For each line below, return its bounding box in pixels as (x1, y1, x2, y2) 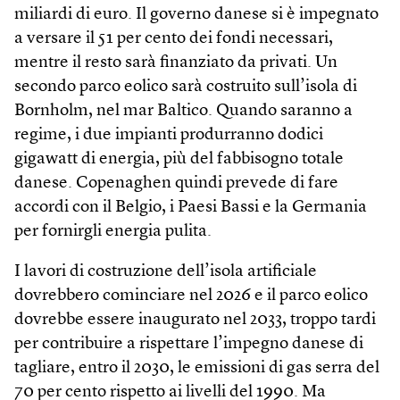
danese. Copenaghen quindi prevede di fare (14, 175, 338, 192)
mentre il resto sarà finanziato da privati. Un (14, 54, 337, 71)
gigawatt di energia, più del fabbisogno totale (14, 151, 344, 168)
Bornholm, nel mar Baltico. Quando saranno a (14, 103, 353, 120)
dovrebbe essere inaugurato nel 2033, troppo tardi (14, 312, 376, 329)
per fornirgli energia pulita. (14, 223, 212, 240)
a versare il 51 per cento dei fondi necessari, (14, 30, 333, 47)
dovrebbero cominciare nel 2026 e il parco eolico (14, 287, 368, 304)
